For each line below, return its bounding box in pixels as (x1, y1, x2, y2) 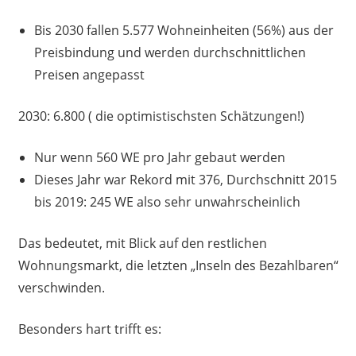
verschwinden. (17, 279, 105, 297)
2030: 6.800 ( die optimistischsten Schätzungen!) (17, 107, 304, 126)
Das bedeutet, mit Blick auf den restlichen (17, 234, 267, 253)
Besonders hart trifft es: (17, 320, 161, 339)
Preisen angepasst (33, 66, 145, 84)
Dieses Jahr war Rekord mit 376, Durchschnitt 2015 (33, 171, 337, 189)
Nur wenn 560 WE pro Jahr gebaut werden (33, 149, 285, 167)
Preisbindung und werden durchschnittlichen (33, 44, 306, 62)
